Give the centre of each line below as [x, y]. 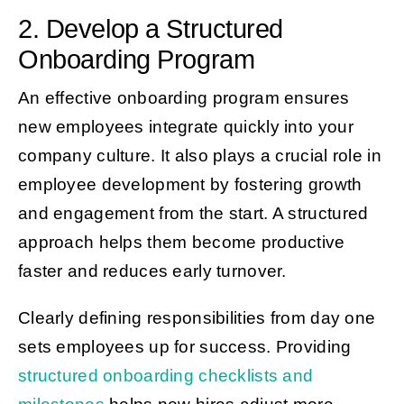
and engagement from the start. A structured [193, 213]
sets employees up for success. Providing [184, 346]
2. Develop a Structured [151, 28]
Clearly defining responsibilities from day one [197, 317]
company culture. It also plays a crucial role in [199, 155]
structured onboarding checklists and [165, 375]
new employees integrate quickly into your [185, 126]
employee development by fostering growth [190, 184]
